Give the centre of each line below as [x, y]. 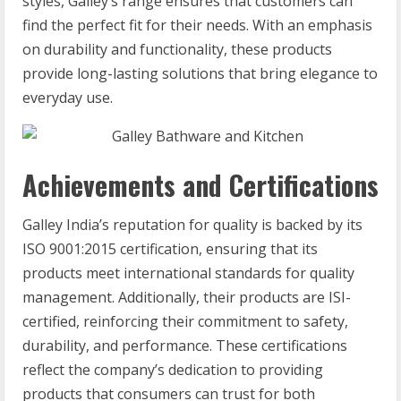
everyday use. [68, 98]
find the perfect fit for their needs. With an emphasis [197, 25]
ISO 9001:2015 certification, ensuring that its [170, 249]
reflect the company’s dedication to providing [173, 370]
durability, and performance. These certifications [185, 346]
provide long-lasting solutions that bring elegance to [200, 73]
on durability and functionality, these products [177, 49]
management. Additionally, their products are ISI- [187, 297]
